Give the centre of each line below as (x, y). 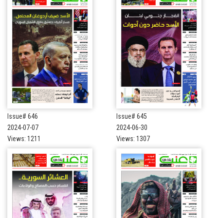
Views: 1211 (24, 138)
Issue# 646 (23, 116)
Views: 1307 (133, 138)
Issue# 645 (132, 116)
